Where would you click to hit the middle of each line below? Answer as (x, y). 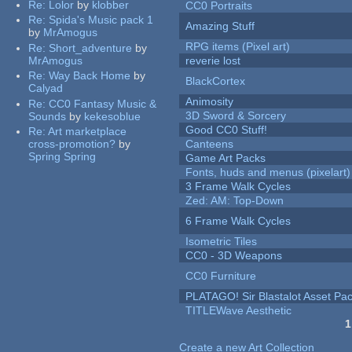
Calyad (46, 88)
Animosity (210, 102)
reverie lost (213, 61)
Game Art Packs (226, 158)
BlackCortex (216, 81)
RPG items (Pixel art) (238, 47)
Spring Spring (62, 157)
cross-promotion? (72, 144)
